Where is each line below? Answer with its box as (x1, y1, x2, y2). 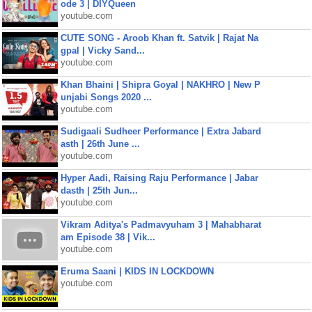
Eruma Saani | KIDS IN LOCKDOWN (60, 266, 214, 276)
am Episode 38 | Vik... (60, 232, 155, 242)
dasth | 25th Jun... (60, 185, 138, 196)
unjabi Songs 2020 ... (60, 92, 152, 102)
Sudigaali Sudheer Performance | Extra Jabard (60, 126, 261, 136)
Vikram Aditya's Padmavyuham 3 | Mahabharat (60, 219, 261, 230)
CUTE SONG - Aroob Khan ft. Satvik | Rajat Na (60, 33, 258, 43)
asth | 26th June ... (60, 139, 140, 149)
